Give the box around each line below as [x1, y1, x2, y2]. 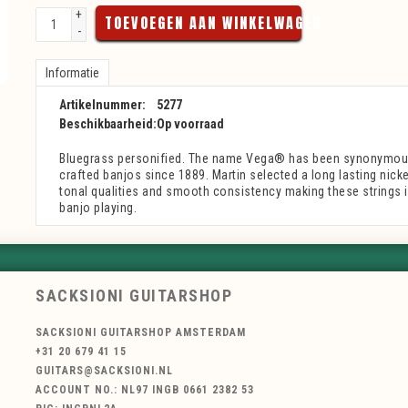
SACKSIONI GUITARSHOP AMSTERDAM [36, 326, 246, 340]
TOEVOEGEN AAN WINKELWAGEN [105, 12, 321, 34]
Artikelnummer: [59, 97, 146, 112]
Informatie [46, 66, 99, 80]
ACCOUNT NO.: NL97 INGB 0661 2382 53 [36, 383, 254, 397]
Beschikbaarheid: [59, 117, 157, 131]
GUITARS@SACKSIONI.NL [36, 364, 173, 378]
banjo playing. [59, 200, 137, 215]
